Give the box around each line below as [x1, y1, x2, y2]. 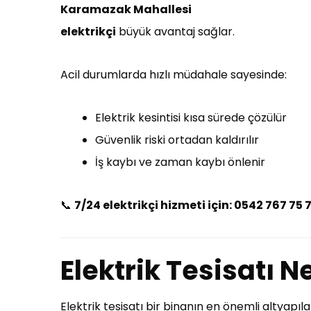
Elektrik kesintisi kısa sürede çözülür [95, 110, 287, 126]
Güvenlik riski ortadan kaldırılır [95, 132, 259, 148]
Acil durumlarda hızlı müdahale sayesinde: [60, 67, 287, 83]
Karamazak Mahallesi [60, 1, 192, 17]
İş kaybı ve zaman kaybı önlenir [95, 154, 265, 170]
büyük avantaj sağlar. [116, 24, 235, 40]
